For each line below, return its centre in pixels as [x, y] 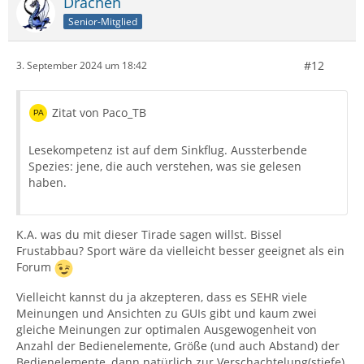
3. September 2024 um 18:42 [82, 66]
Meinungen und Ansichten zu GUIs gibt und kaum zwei [167, 313]
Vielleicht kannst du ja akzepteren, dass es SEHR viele [162, 297]
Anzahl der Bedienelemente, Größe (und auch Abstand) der [178, 345]
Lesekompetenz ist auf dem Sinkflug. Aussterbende [168, 149]
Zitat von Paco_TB [99, 112]
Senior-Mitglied [103, 21]
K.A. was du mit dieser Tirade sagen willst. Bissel [149, 234]
